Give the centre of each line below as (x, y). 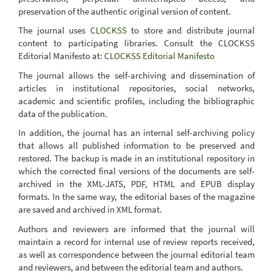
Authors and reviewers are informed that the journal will (136, 229)
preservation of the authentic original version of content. (125, 11)
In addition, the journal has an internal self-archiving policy (136, 133)
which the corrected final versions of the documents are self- (136, 171)
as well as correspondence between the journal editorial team (136, 254)
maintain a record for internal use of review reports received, (136, 241)
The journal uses (54, 30)
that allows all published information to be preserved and (136, 145)
